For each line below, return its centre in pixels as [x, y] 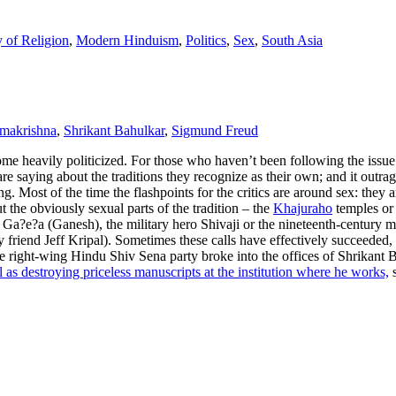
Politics [206, 41]
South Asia [292, 41]
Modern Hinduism [127, 41]
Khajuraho [303, 209]
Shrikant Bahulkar [114, 131]
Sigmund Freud [215, 131]
